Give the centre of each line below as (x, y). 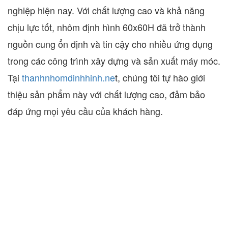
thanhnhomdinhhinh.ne (67, 77)
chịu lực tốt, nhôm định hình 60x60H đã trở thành (107, 27)
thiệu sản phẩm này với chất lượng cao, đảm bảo (106, 94)
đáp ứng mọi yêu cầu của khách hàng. (85, 111)
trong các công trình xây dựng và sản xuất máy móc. (114, 60)
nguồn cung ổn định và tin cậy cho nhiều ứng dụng (110, 44)
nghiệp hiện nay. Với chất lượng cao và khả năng (106, 10)
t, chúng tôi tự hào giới (160, 77)
